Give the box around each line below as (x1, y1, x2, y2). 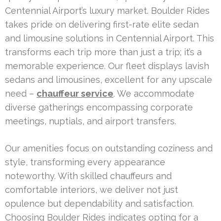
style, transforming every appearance (5, 156, 165, 167)
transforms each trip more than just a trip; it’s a (5, 46, 202, 57)
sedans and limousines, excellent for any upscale (5, 74, 212, 85)
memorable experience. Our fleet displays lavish (5, 60, 209, 71)
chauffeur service (37, 88, 113, 99)
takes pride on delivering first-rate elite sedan (5, 19, 199, 30)
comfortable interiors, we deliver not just (5, 184, 178, 195)
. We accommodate (113, 88, 194, 99)
